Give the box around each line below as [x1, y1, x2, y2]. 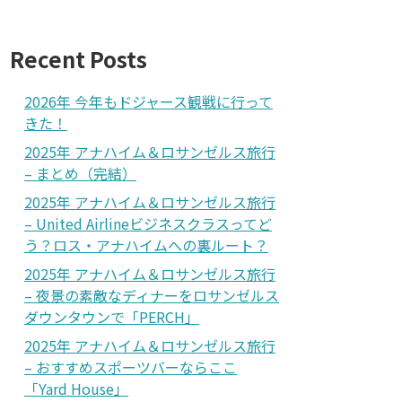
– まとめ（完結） [24, 162, 136, 184]
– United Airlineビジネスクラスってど [24, 212, 272, 234]
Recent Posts [10, 43, 147, 75]
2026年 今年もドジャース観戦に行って [24, 90, 273, 112]
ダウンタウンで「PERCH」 [24, 305, 199, 328]
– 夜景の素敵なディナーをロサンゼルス [24, 284, 279, 306]
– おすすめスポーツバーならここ [24, 355, 237, 378]
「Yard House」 [24, 377, 128, 399]
